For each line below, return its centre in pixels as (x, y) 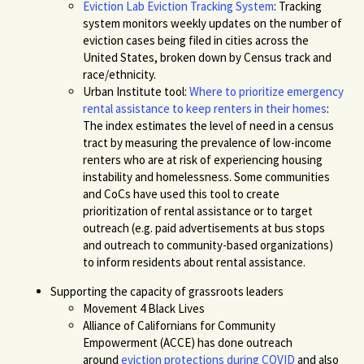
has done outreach (244, 342)
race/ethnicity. (121, 74)
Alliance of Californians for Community (180, 325)
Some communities (281, 176)
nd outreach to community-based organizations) (211, 245)
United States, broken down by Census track (197, 57)
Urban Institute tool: (136, 91)
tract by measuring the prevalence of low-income (208, 142)
